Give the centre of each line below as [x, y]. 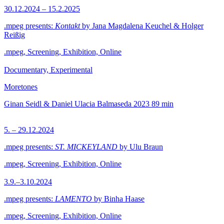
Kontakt [67, 26]
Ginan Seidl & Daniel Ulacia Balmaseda [68, 104]
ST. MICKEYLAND [86, 147]
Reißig [14, 35]
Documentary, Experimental [48, 70]
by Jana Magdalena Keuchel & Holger [142, 26]
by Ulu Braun [140, 147]
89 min [162, 104]
